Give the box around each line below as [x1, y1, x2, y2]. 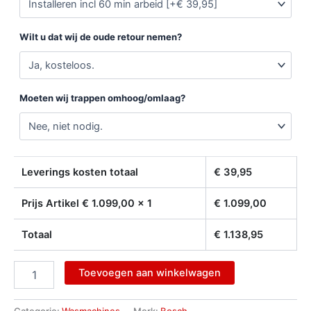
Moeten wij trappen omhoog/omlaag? [19, 92, 185, 104]
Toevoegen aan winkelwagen [78, 267, 221, 280]
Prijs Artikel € [21, 197, 92, 210]
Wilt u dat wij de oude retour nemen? [19, 31, 182, 43]
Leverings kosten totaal [21, 166, 138, 179]
